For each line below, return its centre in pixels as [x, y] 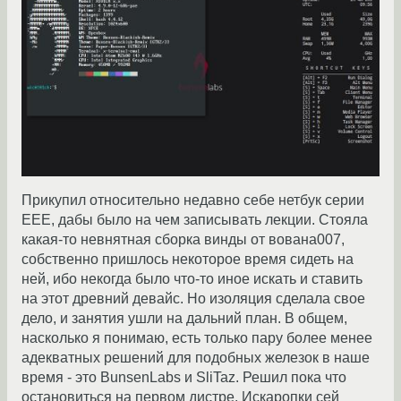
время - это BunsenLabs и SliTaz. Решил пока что [184, 378]
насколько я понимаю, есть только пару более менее [197, 338]
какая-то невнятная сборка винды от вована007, [183, 240]
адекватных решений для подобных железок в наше [196, 358]
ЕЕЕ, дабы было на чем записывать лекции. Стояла [195, 220]
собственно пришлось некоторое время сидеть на [188, 260]
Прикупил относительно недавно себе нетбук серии [193, 200]
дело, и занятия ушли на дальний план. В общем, [184, 319]
